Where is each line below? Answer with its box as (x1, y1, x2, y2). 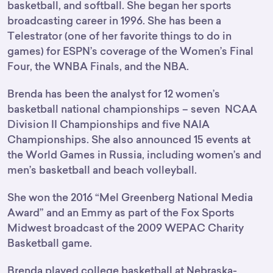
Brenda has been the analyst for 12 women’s (7, 87, 220, 101)
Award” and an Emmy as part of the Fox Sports (7, 206, 235, 219)
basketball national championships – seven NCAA (7, 102, 257, 116)
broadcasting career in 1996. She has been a (7, 14, 221, 27)
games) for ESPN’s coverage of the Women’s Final (7, 44, 253, 58)
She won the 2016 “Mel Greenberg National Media (7, 191, 253, 204)
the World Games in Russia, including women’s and (7, 148, 261, 161)
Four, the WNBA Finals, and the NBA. (7, 60, 189, 73)
